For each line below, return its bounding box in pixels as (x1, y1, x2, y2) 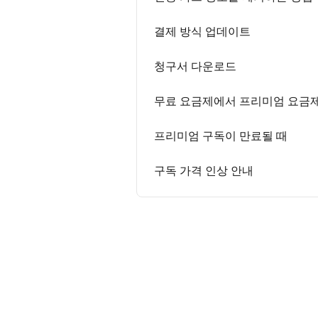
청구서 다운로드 (154, 58, 236, 74)
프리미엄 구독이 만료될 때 (154, 128, 287, 143)
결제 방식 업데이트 (154, 23, 251, 39)
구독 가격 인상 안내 (154, 163, 253, 178)
